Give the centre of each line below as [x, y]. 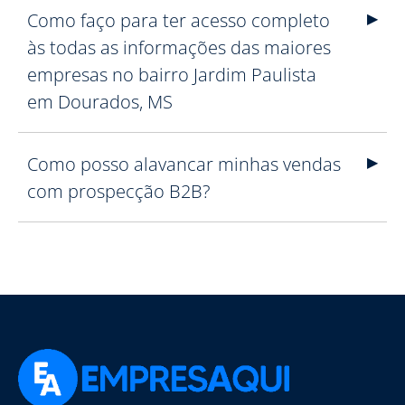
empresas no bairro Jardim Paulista [172, 75]
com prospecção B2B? [118, 191]
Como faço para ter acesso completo [179, 20]
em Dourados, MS [100, 102]
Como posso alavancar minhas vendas [184, 164]
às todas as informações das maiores [179, 47]
